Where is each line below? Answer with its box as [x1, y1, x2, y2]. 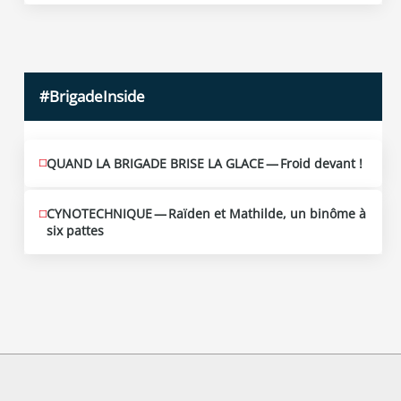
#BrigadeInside [39, 85, 146, 107]
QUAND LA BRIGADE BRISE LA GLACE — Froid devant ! [47, 154, 363, 172]
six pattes [47, 222, 105, 240]
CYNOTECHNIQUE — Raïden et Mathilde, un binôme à [47, 205, 367, 223]
